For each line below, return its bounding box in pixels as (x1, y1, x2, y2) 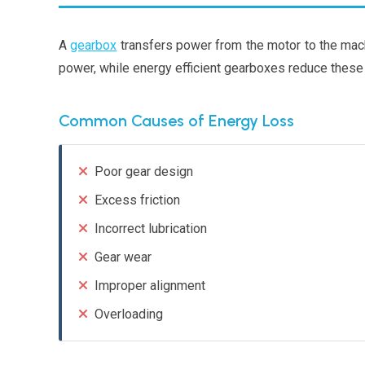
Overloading (95, 306, 163, 322)
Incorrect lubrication (95, 220, 207, 236)
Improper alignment (95, 277, 205, 293)
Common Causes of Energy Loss (59, 110, 294, 130)
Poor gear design (95, 163, 193, 179)
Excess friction (95, 191, 180, 208)
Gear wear (95, 248, 152, 265)
